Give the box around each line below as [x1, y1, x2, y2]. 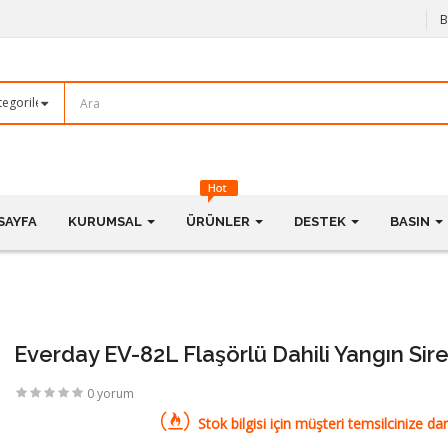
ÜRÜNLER [186, 213, 253, 229]
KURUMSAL [68, 213, 145, 229]
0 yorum [87, 384, 134, 402]
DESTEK [294, 213, 349, 229]
